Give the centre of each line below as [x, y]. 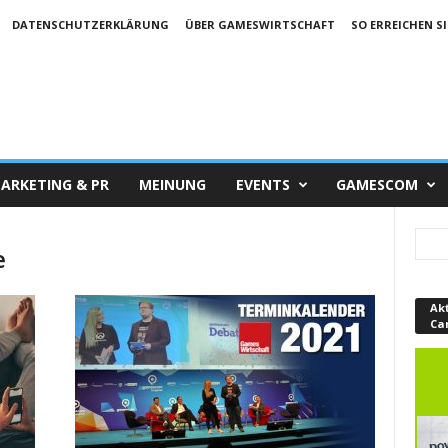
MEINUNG [172, 184]
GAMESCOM [376, 184]
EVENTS [262, 184]
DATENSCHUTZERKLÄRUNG [90, 24]
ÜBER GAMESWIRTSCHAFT [259, 24]
